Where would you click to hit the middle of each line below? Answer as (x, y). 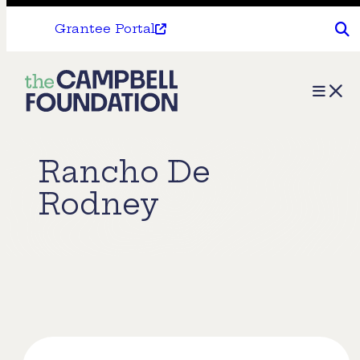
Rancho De (125, 172)
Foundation (77, 145)
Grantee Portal (105, 29)
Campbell (70, 115)
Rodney (99, 204)
